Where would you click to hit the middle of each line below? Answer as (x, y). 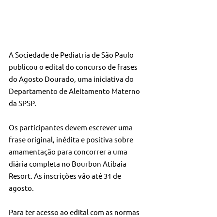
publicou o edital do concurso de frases (74, 67)
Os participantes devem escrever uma (71, 127)
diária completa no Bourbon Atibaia (68, 164)
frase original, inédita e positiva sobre (72, 139)
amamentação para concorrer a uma (69, 152)
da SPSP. (23, 103)
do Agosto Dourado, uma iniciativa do (72, 79)
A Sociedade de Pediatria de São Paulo (72, 55)
